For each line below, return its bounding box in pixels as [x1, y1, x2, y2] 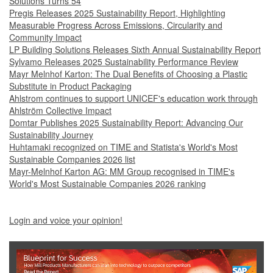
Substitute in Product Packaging [9, 80, 132, 93]
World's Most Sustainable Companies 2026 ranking [9, 177, 206, 190]
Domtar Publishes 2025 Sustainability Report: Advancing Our [9, 116, 243, 129]
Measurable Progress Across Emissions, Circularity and [9, 19, 222, 32]
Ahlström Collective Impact [9, 104, 112, 117]
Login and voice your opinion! [9, 214, 122, 227]
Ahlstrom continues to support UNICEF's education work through [9, 92, 258, 105]
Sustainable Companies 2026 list [9, 153, 135, 166]
